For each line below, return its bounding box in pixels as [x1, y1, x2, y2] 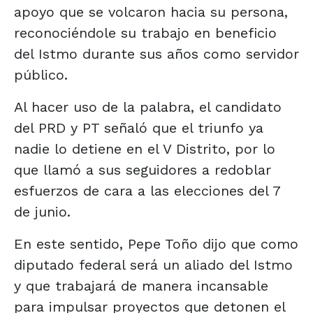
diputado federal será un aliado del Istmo [14, 256, 293, 273]
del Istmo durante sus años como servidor [14, 45, 299, 62]
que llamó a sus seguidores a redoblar [14, 161, 271, 178]
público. [14, 66, 68, 83]
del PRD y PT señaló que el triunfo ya [14, 119, 263, 136]
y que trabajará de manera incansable [14, 277, 268, 294]
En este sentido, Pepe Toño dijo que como [14, 235, 298, 252]
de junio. [14, 203, 71, 220]
